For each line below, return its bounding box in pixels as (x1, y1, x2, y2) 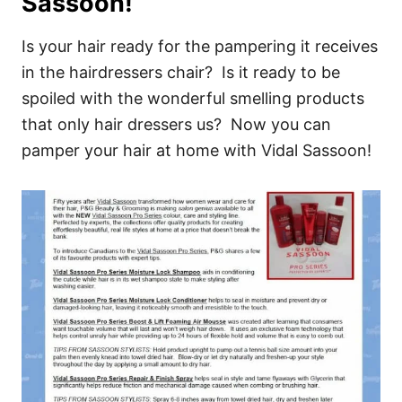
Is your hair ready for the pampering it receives (22, 37, 378, 56)
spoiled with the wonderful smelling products (22, 89, 364, 108)
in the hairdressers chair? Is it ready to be (22, 63, 340, 82)
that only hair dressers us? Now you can (22, 115, 331, 134)
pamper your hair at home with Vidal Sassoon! (22, 141, 371, 160)
